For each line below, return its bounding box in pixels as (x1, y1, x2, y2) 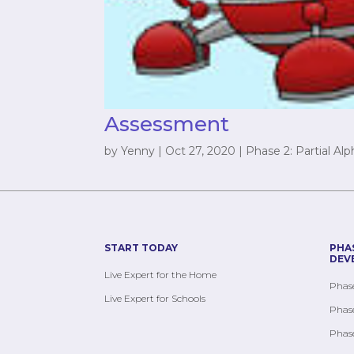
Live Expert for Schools (104, 292, 205, 304)
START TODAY (104, 241, 178, 254)
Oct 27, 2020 (165, 144, 235, 159)
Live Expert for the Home (104, 268, 217, 281)
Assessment (104, 111, 229, 137)
